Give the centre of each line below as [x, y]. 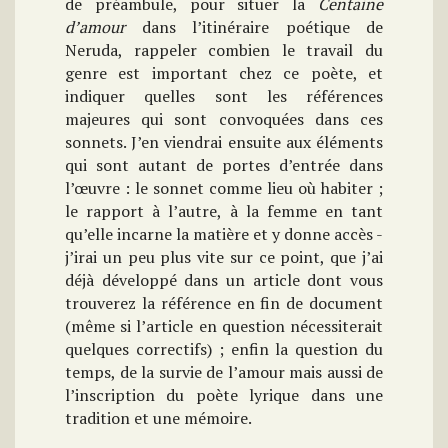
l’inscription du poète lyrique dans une [224, 395]
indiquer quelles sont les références [224, 96]
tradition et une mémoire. [158, 418]
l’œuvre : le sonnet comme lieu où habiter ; [224, 188]
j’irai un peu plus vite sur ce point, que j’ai [224, 257]
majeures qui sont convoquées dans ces [224, 119]
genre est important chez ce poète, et [224, 73]
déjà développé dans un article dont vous [224, 280]
